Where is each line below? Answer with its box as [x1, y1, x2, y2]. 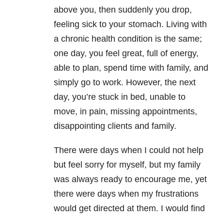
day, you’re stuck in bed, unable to [54, 92, 186, 102]
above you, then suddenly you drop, [54, 5, 192, 15]
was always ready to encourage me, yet [54, 174, 207, 185]
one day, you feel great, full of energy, [54, 48, 199, 59]
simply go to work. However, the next [54, 77, 196, 88]
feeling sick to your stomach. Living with [54, 19, 207, 30]
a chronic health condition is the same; [54, 34, 202, 44]
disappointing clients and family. [54, 121, 176, 131]
